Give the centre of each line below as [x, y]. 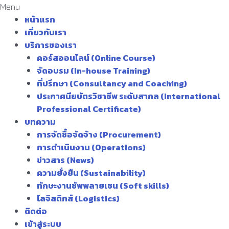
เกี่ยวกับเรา [45, 32]
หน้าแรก [40, 19]
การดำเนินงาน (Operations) [91, 147]
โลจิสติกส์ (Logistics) [78, 198]
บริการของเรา [51, 45]
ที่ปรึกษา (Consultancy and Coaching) [112, 83]
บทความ [40, 122]
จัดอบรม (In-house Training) [94, 71]
